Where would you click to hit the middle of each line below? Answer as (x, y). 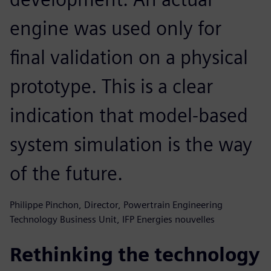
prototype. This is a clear (111, 86)
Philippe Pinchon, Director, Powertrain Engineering (116, 204)
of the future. (66, 173)
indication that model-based (129, 115)
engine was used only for (116, 28)
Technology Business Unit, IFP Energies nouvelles (112, 219)
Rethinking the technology (135, 254)
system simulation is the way (131, 144)
